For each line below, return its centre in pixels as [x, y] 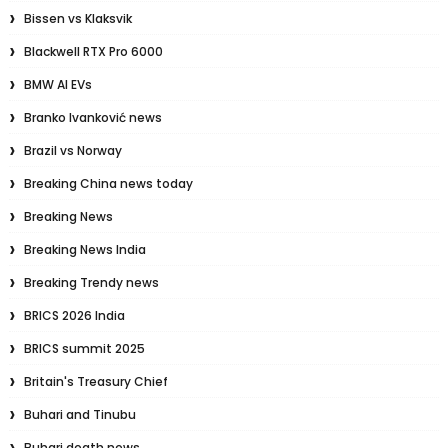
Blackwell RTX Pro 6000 [93, 52]
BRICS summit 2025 [84, 349]
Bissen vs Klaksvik [77, 19]
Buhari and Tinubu [79, 415]
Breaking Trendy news [91, 283]
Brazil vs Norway [72, 151]
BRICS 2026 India [74, 316]
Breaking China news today [108, 184]
